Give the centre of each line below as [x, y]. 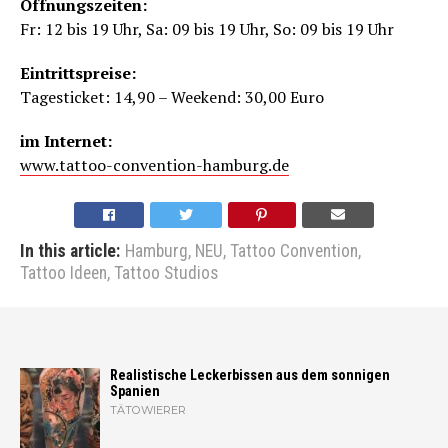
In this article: [70, 250]
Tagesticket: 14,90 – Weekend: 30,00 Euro [172, 96]
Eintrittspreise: [78, 72]
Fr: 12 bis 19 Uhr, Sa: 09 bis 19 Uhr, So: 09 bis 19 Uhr [207, 28]
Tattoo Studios [166, 272]
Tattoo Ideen [63, 272]
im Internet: [66, 140]
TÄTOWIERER [148, 409]
